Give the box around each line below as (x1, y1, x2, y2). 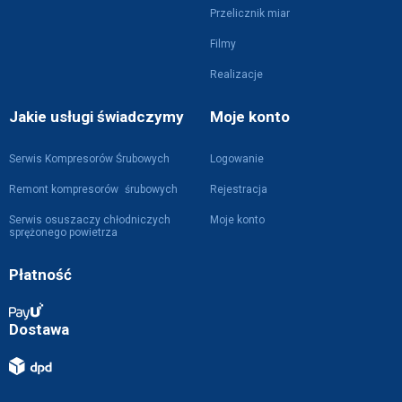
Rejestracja (210, 183, 267, 196)
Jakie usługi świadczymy (9, 108, 184, 126)
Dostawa (9, 320, 69, 339)
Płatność (9, 266, 72, 284)
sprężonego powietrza (9, 226, 118, 239)
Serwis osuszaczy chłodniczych (9, 214, 170, 226)
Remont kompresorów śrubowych (9, 183, 178, 196)
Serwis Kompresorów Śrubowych (9, 153, 170, 165)
